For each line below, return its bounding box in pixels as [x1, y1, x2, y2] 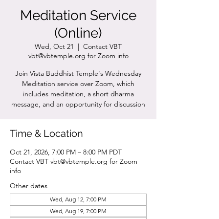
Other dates [10, 181, 47, 190]
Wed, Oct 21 [35, 42, 74, 51]
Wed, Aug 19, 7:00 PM [50, 207, 107, 215]
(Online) [54, 25, 102, 41]
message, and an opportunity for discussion [11, 100, 145, 109]
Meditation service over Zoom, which [22, 79, 134, 88]
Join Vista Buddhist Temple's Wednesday [15, 69, 141, 78]
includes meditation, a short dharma [22, 89, 134, 98]
